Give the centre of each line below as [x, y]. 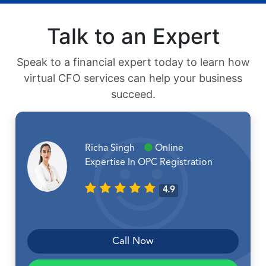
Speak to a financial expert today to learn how [133, 62]
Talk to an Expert [133, 37]
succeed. [133, 94]
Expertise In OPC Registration [148, 163]
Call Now [133, 242]
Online [168, 149]
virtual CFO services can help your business [133, 78]
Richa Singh [114, 149]
